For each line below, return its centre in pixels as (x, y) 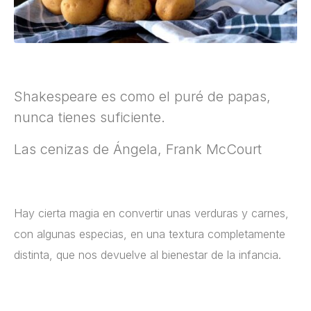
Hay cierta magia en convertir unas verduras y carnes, (151, 213)
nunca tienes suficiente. (90, 117)
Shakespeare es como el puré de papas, (142, 96)
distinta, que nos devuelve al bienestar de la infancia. (148, 254)
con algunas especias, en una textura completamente (150, 234)
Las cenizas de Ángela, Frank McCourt (138, 149)
